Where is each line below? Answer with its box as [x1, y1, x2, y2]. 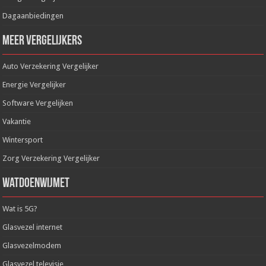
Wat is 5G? [2, 204, 38, 213]
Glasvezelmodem [2, 240, 62, 250]
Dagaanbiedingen [2, 11, 64, 20]
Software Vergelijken [2, 98, 74, 107]
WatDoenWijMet [2, 176, 70, 191]
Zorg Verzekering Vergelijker [2, 153, 100, 163]
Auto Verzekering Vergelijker [2, 61, 99, 71]
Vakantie [2, 116, 31, 126]
